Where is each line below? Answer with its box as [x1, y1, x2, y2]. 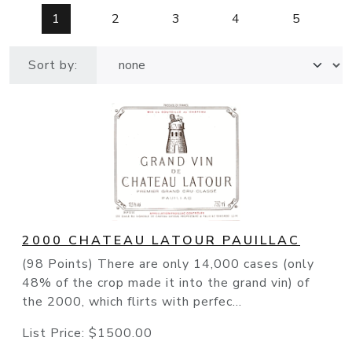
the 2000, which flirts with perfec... [22, 293, 242, 311]
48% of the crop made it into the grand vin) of [22, 274, 310, 292]
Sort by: [28, 57, 78, 75]
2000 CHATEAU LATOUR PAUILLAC [22, 232, 300, 250]
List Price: [22, 324, 89, 343]
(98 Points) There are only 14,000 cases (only [22, 255, 314, 273]
